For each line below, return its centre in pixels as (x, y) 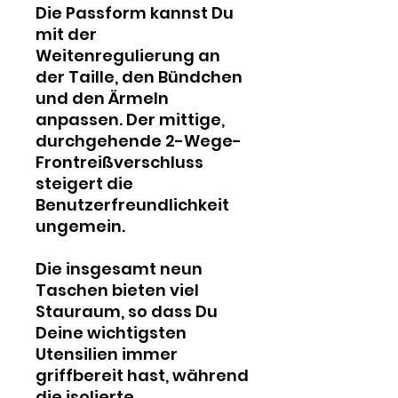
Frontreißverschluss (119, 162)
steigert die (84, 183)
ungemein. (80, 226)
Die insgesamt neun (119, 268)
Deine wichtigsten (111, 332)
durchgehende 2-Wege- (139, 140)
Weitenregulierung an (128, 55)
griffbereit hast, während (142, 375)
